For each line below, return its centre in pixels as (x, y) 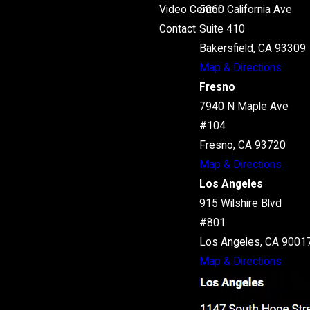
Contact (177, 29)
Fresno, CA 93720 (242, 146)
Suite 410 (222, 29)
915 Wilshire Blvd (240, 204)
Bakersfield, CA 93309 (252, 49)
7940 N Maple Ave (244, 107)
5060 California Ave (245, 10)
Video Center (190, 10)
